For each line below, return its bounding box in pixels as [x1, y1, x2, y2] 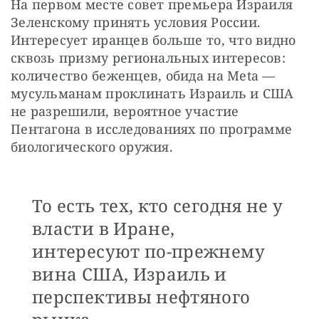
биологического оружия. [11, 138, 177, 156]
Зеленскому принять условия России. [11, 14, 261, 31]
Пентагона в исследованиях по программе [11, 120, 293, 138]
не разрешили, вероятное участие [11, 103, 239, 120]
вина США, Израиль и [32, 262, 227, 286]
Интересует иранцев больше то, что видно [11, 31, 296, 49]
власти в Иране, [32, 216, 175, 241]
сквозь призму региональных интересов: [11, 49, 286, 67]
